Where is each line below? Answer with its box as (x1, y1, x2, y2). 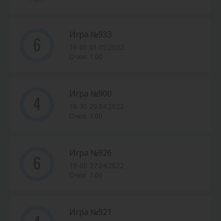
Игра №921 (69, 207, 111, 218)
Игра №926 (69, 147, 111, 159)
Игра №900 (69, 88, 111, 100)
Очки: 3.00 (69, 111, 103, 121)
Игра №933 (69, 29, 111, 40)
